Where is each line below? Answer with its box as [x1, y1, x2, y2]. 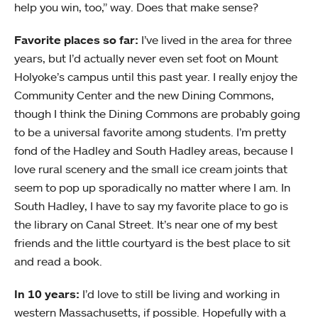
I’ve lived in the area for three [138, 33, 292, 47]
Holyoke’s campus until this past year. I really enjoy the [14, 70, 297, 84]
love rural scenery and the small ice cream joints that [14, 162, 287, 176]
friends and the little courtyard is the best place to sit [14, 236, 290, 250]
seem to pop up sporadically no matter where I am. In [14, 180, 290, 194]
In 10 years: [14, 287, 79, 301]
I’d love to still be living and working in [79, 287, 280, 301]
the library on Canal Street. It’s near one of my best [14, 217, 278, 231]
